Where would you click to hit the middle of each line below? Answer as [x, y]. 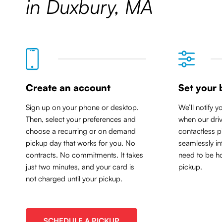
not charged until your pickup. [74, 179]
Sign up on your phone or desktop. [82, 107]
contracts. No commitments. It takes [84, 155]
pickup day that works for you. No [81, 143]
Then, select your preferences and [81, 119]
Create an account [68, 88]
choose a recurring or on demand [81, 131]
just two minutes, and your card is [80, 167]
